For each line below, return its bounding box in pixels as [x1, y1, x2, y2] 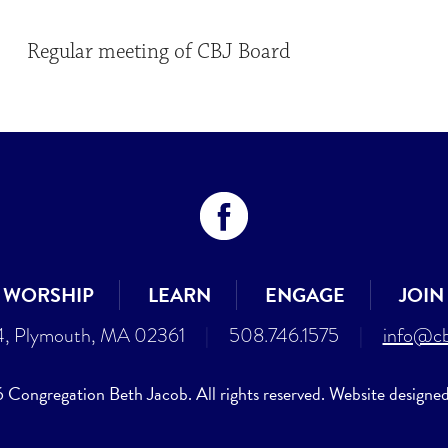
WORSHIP [3, 279, 94, 310]
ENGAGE [265, 279, 345, 310]
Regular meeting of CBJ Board [26, 37, 290, 65]
